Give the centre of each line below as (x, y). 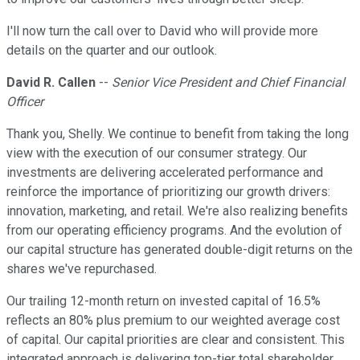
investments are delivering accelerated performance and (165, 173)
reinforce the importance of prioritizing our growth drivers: (168, 192)
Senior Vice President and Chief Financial (228, 83)
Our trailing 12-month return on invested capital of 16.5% (164, 301)
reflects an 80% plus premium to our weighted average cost (173, 321)
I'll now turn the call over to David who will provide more (162, 31)
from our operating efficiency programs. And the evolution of (174, 231)
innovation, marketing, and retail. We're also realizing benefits (177, 211)
